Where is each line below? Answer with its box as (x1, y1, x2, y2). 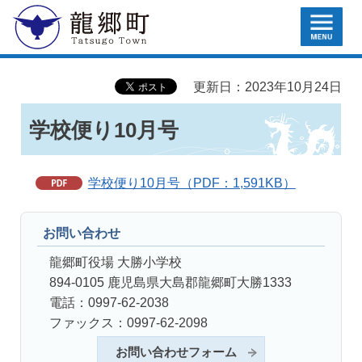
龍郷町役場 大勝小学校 (49, 255, 182, 269)
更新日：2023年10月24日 (193, 79, 342, 94)
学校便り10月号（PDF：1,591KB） (87, 175, 296, 191)
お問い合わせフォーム (116, 346, 238, 360)
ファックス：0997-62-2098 (49, 315, 208, 330)
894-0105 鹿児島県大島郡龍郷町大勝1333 (49, 275, 292, 289)
